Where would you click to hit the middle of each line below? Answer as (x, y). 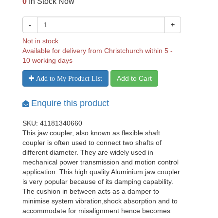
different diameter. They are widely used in (88, 152)
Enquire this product (70, 103)
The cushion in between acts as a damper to (91, 191)
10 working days (47, 60)
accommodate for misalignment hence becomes (96, 211)
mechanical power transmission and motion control (100, 162)
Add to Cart (134, 78)
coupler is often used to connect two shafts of (92, 143)
